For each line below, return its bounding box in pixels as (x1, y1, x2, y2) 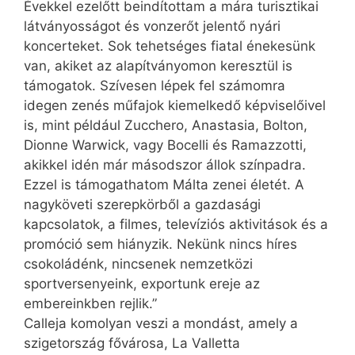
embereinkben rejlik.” (24, 296, 157, 312)
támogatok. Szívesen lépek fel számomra (24, 78, 285, 94)
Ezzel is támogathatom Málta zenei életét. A (24, 177, 304, 193)
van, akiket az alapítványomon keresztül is (24, 58, 292, 74)
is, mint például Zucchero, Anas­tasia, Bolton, (24, 117, 307, 134)
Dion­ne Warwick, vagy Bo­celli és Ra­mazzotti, (24, 137, 307, 154)
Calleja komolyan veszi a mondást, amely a (24, 315, 298, 332)
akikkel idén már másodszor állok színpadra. (24, 157, 306, 174)
